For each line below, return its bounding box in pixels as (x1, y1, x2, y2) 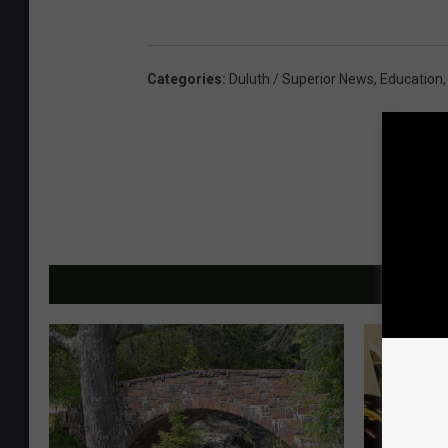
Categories (147, 71, 222, 88)
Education (380, 71, 443, 88)
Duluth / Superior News (229, 71, 374, 88)
